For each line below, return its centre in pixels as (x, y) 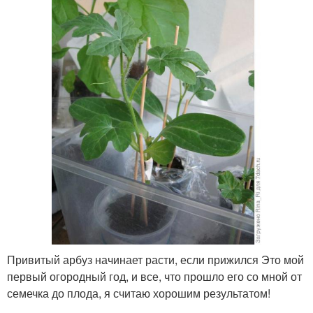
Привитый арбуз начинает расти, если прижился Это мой (155, 260)
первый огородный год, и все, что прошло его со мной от (154, 277)
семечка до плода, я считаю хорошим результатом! (139, 293)
